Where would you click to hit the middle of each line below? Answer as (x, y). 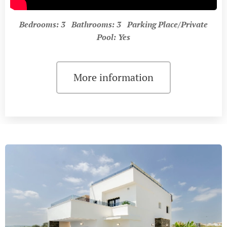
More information (113, 78)
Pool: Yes (113, 37)
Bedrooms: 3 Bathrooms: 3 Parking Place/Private (113, 25)
